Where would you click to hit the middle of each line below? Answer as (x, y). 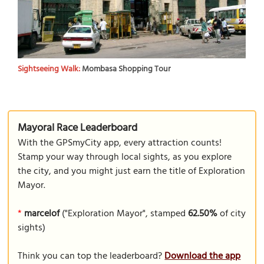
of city (232, 214)
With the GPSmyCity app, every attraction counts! (120, 143)
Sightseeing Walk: (50, 69)
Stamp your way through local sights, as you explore (125, 157)
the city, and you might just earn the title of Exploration (132, 171)
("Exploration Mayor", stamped (124, 214)
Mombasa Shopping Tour (127, 69)
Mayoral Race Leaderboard (78, 128)
